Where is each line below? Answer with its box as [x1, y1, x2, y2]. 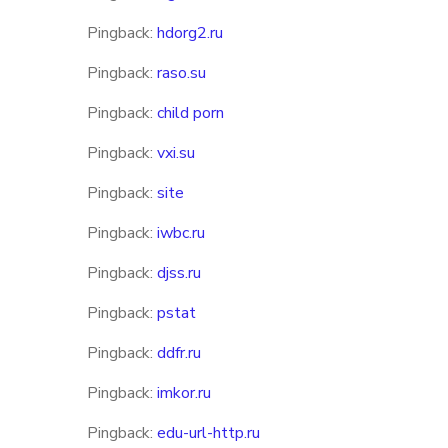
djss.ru [157, 262, 201, 284]
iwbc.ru [157, 222, 205, 244]
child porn [157, 102, 224, 124]
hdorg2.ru [157, 22, 223, 44]
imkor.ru [157, 382, 211, 404]
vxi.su [157, 142, 195, 164]
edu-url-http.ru [157, 422, 260, 444]
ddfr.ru [157, 342, 201, 364]
